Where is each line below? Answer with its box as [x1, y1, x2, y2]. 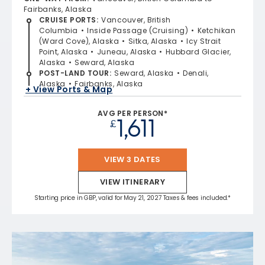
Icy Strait [186, 35, 221, 46]
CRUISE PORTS [39, 14, 96, 25]
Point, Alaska [39, 46, 88, 57]
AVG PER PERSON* [98, 108, 167, 118]
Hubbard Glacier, [165, 46, 231, 57]
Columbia [39, 25, 78, 35]
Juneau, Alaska [96, 46, 157, 57]
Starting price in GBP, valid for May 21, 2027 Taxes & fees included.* [34, 193, 231, 202]
